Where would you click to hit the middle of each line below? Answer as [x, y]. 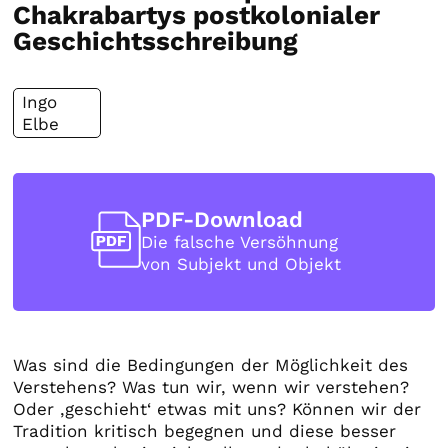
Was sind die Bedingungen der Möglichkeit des [211, 365]
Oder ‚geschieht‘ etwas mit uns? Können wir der [217, 409]
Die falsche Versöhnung [239, 241]
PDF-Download [221, 219]
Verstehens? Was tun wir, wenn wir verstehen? [211, 387]
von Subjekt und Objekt [240, 263]
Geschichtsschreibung [156, 41]
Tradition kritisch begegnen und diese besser [205, 431]
